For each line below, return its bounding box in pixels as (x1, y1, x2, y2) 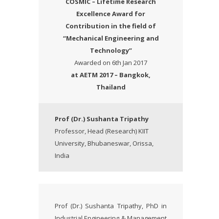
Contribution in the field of (66, 22, 156, 30)
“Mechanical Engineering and (63, 34, 159, 43)
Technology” (89, 46, 132, 55)
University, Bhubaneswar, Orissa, (55, 139, 153, 148)
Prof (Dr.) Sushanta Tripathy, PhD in (55, 201, 167, 210)
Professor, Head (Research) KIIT (55, 127, 149, 135)
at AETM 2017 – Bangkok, (71, 70, 151, 79)
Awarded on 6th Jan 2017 (74, 58, 147, 67)
